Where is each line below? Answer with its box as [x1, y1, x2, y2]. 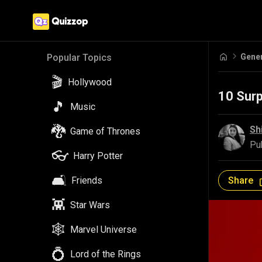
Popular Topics [47, 52, 112, 63]
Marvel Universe [70, 224, 137, 235]
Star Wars [70, 199, 110, 211]
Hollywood [68, 77, 112, 88]
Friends [71, 175, 102, 186]
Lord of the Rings [70, 249, 141, 260]
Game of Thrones [70, 126, 140, 137]
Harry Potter [73, 150, 123, 161]
